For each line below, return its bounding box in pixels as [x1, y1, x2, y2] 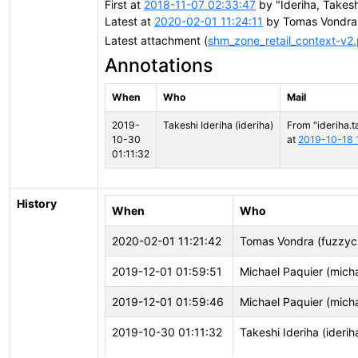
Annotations [105, 53, 213, 77]
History [17, 197, 57, 210]
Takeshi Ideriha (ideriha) [163, 118, 273, 131]
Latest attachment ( [105, 33, 208, 47]
